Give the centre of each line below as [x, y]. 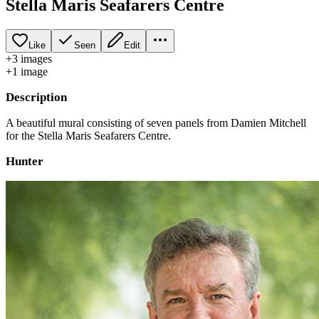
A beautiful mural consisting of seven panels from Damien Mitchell [156, 122]
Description [36, 97]
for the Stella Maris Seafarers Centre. [88, 135]
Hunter [25, 161]
